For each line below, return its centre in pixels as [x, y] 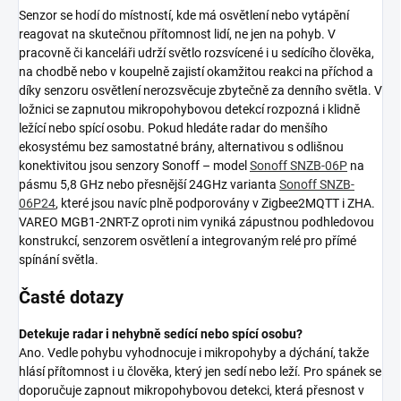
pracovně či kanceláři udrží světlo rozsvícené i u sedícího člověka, [196, 53]
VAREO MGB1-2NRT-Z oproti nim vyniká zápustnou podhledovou [196, 222]
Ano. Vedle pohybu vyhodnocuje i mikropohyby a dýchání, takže [194, 353]
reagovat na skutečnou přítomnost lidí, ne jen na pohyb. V [177, 34]
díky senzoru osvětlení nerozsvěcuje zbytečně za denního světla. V [200, 91]
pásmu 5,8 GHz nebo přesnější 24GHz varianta [149, 185]
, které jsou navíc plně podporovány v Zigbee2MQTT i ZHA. [215, 204]
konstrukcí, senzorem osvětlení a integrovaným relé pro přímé [188, 241]
